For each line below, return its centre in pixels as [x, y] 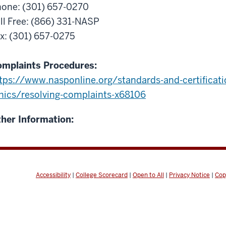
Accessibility [53, 175]
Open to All [148, 175]
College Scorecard [102, 175]
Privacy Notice [189, 175]
